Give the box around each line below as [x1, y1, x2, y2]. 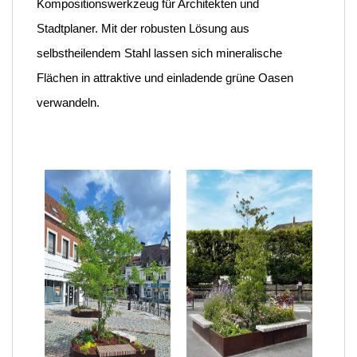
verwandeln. [37, 96, 100, 109]
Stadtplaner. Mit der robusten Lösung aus [37, 22, 249, 35]
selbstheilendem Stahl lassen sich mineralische [37, 46, 282, 60]
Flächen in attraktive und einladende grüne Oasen [37, 71, 293, 84]
